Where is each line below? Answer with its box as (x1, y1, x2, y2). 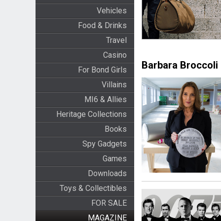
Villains (101, 80, 127, 89)
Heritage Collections (56, 110, 127, 119)
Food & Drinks (77, 21, 127, 30)
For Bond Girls (77, 65, 127, 74)
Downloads (87, 169, 127, 178)
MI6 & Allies (84, 95, 127, 104)
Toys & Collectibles (59, 184, 127, 193)
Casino (103, 50, 127, 60)
